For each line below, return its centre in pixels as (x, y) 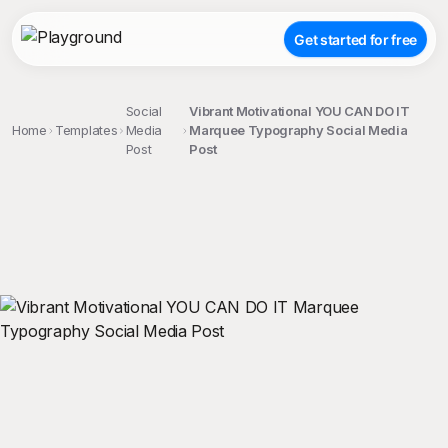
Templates (86, 130)
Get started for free (355, 39)
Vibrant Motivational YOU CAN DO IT (299, 111)
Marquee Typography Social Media (298, 130)
